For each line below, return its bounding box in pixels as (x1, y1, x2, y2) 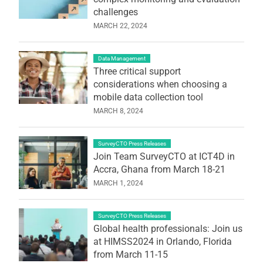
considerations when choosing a (93, 78, 227, 90)
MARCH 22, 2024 (93, 21, 147, 30)
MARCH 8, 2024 (93, 106, 143, 115)
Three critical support (93, 65, 181, 77)
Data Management (97, 55, 146, 62)
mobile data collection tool (93, 91, 203, 103)
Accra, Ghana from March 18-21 (93, 163, 225, 175)
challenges (93, 6, 138, 18)
